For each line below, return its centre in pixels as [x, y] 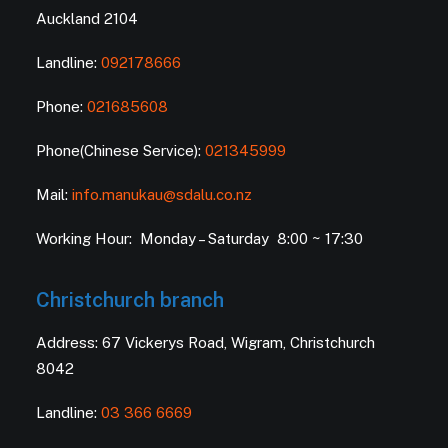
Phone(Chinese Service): [120, 150]
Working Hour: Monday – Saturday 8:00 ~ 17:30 [199, 238]
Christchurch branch [130, 300]
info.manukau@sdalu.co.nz [162, 194]
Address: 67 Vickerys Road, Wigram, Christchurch [205, 342]
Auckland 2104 [87, 18]
